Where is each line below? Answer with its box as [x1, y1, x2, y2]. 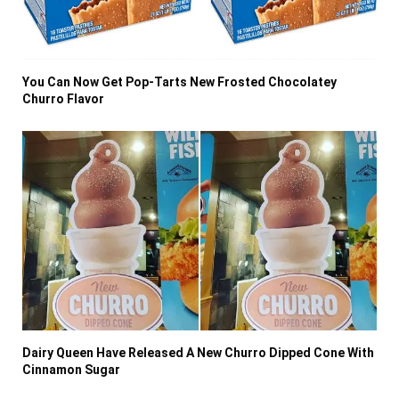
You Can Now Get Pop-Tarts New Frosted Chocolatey [22, 75, 337, 90]
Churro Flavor [22, 92, 104, 107]
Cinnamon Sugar [22, 362, 120, 378]
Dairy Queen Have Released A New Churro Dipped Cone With [22, 346, 374, 361]
